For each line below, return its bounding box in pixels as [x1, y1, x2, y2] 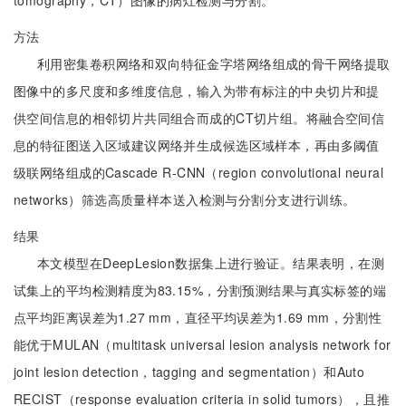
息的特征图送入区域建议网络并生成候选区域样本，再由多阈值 [14, 136, 380, 154]
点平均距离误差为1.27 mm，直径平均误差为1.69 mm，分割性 [14, 308, 382, 326]
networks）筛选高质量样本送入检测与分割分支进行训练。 [14, 190, 356, 208]
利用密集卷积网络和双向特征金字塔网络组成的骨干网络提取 [37, 54, 391, 72]
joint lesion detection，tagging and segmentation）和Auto [14, 362, 365, 381]
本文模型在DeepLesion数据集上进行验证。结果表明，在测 [37, 254, 385, 272]
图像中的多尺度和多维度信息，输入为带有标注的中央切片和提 [14, 82, 380, 100]
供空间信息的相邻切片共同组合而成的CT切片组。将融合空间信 [14, 109, 385, 127]
